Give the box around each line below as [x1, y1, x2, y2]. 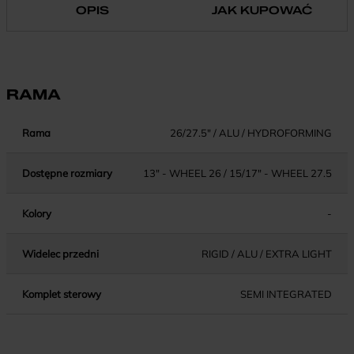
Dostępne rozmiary [22, 166, 112, 179]
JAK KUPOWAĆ [212, 3, 312, 17]
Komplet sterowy [22, 287, 101, 300]
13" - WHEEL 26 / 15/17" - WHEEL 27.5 [143, 166, 332, 179]
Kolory [22, 206, 51, 220]
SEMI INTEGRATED [240, 287, 332, 300]
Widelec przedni [22, 247, 99, 260]
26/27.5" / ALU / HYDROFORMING [170, 126, 332, 139]
